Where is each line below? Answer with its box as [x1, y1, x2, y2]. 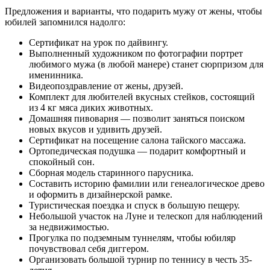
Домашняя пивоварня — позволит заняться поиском [29, 113, 245, 124]
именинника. [29, 69, 83, 80]
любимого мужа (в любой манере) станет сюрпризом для [29, 58, 263, 69]
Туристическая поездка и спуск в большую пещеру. [29, 199, 240, 210]
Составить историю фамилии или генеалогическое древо [29, 178, 265, 189]
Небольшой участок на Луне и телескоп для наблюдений [29, 210, 263, 221]
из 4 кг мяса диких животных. [29, 102, 153, 113]
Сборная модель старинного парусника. [29, 167, 193, 178]
